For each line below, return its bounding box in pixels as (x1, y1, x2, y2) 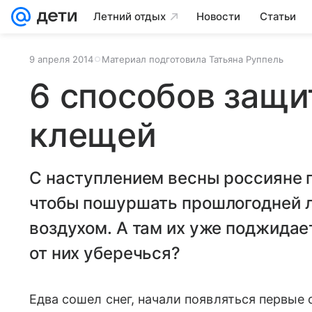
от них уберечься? (29, 243, 180, 263)
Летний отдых (93, 10, 166, 23)
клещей (29, 114, 157, 155)
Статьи (260, 10, 296, 23)
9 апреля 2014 (29, 54, 93, 65)
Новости (196, 10, 240, 23)
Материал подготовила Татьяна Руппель (102, 54, 283, 65)
